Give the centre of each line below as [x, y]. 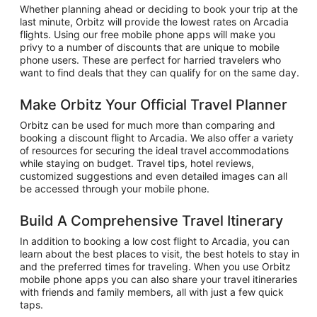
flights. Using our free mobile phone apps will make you [148, 34]
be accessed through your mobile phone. [115, 188]
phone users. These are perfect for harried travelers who [150, 59]
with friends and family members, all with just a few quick [152, 292]
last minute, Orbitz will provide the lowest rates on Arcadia [154, 21]
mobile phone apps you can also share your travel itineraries [158, 279]
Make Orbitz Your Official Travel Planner [154, 104]
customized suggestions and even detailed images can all [154, 175]
